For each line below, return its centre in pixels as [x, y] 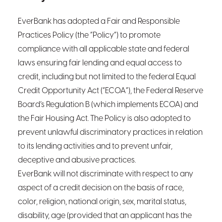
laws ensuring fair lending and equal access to [100, 63]
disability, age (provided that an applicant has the [105, 216]
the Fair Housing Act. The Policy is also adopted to [104, 119]
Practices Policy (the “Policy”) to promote [89, 35]
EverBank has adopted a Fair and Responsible [99, 22]
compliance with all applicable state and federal [104, 49]
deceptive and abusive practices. [77, 160]
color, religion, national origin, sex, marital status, [102, 202]
